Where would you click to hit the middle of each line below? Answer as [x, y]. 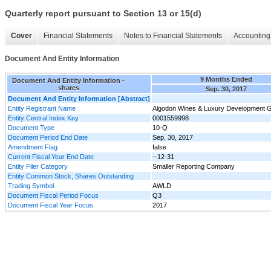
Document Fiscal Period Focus [53, 195]
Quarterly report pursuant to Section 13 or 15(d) [103, 14]
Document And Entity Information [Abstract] [79, 98]
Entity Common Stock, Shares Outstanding [71, 176]
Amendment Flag [33, 147]
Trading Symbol [31, 185]
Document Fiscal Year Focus [51, 205]
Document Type [31, 127]
